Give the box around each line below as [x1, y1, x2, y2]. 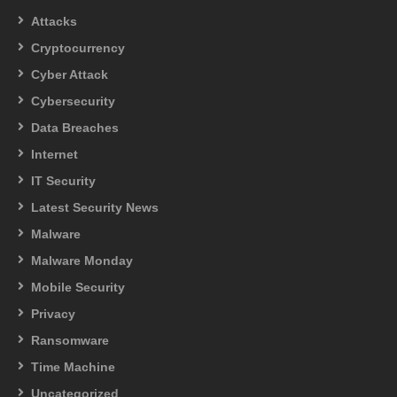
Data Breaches [31, 120, 119, 135]
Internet [31, 146, 78, 161]
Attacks [31, 13, 77, 28]
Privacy [31, 306, 75, 321]
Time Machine [31, 359, 115, 374]
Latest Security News [31, 199, 159, 214]
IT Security [31, 173, 96, 188]
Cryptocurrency [31, 40, 125, 55]
